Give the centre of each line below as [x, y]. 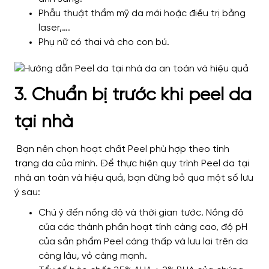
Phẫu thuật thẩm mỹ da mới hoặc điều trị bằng [142, 14]
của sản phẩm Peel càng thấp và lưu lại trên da [143, 242]
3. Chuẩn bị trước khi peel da [133, 96]
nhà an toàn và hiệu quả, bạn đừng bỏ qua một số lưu [134, 178]
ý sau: [27, 193]
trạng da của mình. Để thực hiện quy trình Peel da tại [132, 164]
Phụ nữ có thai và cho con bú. [104, 43]
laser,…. [54, 28]
